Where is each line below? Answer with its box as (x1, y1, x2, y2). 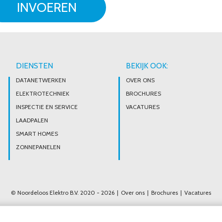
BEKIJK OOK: (126, 61, 168, 70)
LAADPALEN (15, 116, 48, 124)
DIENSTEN (15, 61, 53, 70)
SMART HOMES (15, 130, 58, 137)
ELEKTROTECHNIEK (15, 90, 69, 97)
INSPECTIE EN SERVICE (15, 103, 78, 111)
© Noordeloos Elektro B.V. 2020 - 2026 (11, 189, 114, 196)
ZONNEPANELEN (15, 143, 60, 151)
